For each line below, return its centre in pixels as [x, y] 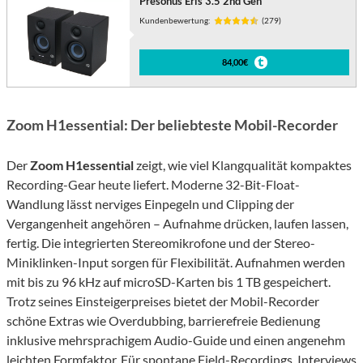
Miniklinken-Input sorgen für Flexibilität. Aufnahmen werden [176, 263]
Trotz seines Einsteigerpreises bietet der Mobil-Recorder [163, 301]
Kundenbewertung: [175, 21]
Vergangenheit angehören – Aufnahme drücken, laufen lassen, [177, 224]
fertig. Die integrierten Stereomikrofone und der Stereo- [161, 243]
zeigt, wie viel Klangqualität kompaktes [243, 165]
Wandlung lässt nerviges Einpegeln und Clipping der [150, 204]
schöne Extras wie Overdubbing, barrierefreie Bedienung [163, 321]
